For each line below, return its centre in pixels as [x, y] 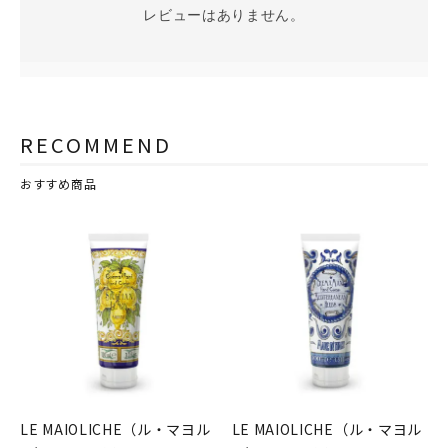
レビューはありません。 [224, 14]
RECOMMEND [96, 145]
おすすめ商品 [58, 184]
